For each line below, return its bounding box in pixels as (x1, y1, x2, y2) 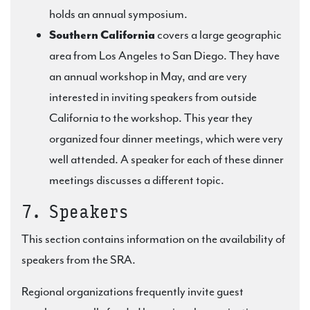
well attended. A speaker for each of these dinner (49, 152, 284, 167)
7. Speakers (21, 201, 129, 223)
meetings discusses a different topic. (49, 172, 224, 188)
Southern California (49, 27, 155, 42)
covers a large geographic (155, 27, 282, 42)
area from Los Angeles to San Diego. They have (49, 48, 280, 63)
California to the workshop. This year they (49, 110, 253, 125)
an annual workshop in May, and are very (49, 69, 247, 84)
